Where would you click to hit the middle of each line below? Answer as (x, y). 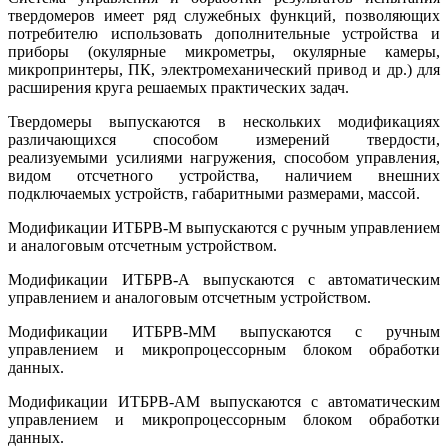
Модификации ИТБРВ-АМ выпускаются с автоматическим (224, 401)
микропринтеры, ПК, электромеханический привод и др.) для (224, 69)
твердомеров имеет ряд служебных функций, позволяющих (224, 15)
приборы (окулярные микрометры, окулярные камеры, (224, 51)
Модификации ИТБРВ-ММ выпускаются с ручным (224, 331)
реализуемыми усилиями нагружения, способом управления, (224, 157)
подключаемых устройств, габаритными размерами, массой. (214, 193)
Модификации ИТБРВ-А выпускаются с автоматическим (224, 279)
